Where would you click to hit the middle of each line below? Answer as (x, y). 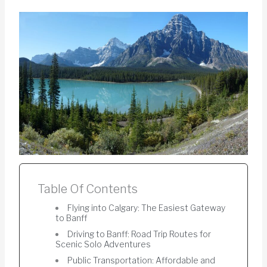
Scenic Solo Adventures (103, 244)
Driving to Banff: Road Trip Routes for (139, 234)
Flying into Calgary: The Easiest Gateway (147, 207)
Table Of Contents (87, 189)
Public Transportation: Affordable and (142, 260)
